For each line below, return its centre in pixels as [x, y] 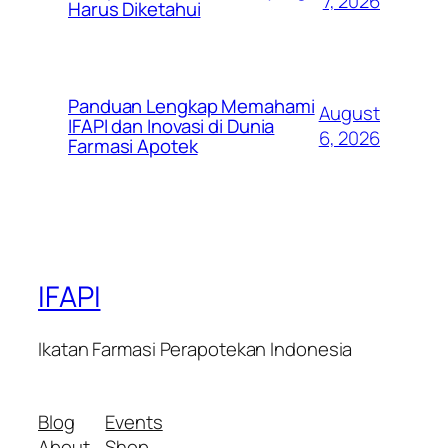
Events [134, 422]
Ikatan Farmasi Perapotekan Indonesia [195, 348]
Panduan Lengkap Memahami [191, 106]
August [349, 113]
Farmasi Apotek [133, 146]
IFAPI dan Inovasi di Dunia [171, 126]
